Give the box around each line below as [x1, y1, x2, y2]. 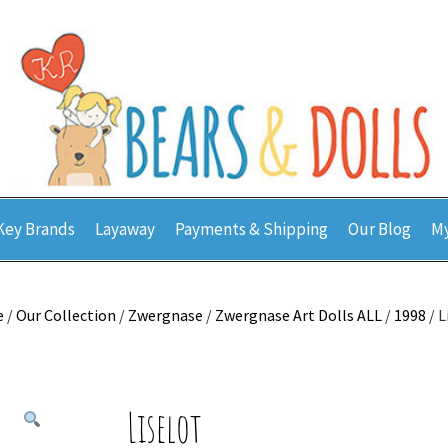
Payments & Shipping [175, 218, 328, 240]
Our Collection [16, 305, 116, 325]
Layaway [95, 218, 155, 240]
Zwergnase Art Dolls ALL [215, 305, 382, 325]
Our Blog [348, 218, 411, 240]
